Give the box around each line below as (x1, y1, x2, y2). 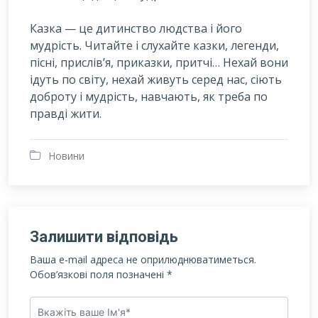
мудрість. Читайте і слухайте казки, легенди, (30, 38, 279, 53)
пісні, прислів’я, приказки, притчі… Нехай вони (30, 55, 288, 70)
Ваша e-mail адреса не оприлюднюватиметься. (30, 253, 256, 266)
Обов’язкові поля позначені (30, 268, 167, 281)
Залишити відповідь (30, 228, 178, 246)
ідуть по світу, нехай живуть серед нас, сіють (30, 72, 282, 87)
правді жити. (30, 106, 102, 121)
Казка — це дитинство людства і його (30, 21, 242, 36)
